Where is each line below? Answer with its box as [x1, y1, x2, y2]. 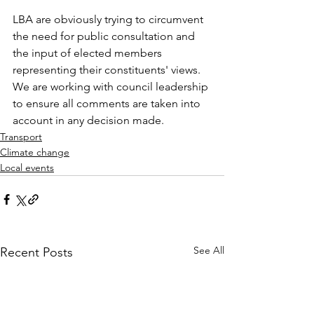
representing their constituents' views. [13, 63, 203, 77]
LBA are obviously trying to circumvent [13, 13, 206, 27]
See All [193, 244, 224, 257]
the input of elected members [13, 46, 165, 60]
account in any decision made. [13, 114, 164, 128]
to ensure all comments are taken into [13, 97, 203, 111]
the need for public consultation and [13, 29, 198, 43]
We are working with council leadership [13, 80, 211, 94]
